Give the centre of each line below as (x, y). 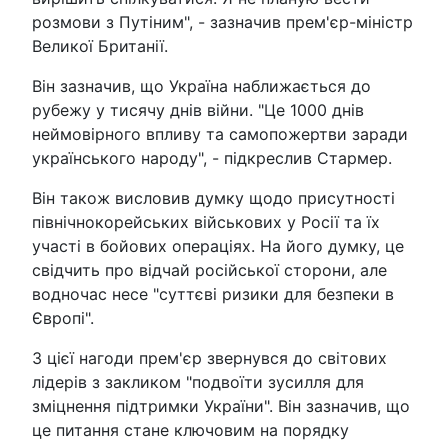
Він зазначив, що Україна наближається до (201, 86)
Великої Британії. (100, 46)
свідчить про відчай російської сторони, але (209, 270)
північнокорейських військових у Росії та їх (206, 222)
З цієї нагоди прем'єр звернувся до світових (209, 358)
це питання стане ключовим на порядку (190, 430)
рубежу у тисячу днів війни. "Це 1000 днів (198, 110)
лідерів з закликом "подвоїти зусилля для (198, 382)
